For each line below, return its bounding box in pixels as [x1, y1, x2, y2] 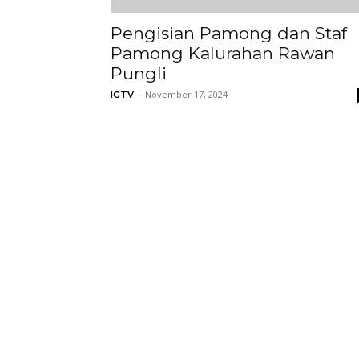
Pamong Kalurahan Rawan [111, 43, 335, 63]
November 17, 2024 [145, 88, 228, 100]
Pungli [111, 63, 167, 83]
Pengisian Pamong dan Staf [111, 23, 347, 43]
